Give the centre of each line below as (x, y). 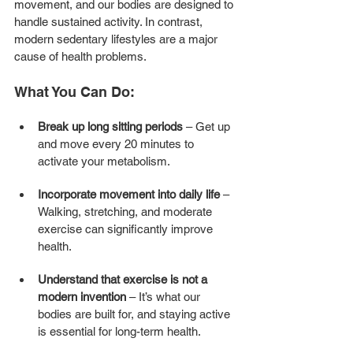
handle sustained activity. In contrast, (110, 21)
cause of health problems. (80, 56)
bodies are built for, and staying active (136, 314)
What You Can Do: (74, 91)
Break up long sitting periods (110, 126)
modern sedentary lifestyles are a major (117, 39)
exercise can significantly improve (127, 229)
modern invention (82, 296)
